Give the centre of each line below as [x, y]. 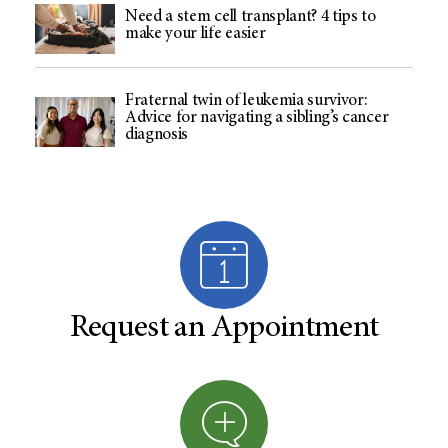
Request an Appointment [224, 328]
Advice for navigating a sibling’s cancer [257, 118]
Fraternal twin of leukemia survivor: [246, 101]
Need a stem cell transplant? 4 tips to [250, 17]
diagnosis [157, 135]
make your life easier [195, 34]
